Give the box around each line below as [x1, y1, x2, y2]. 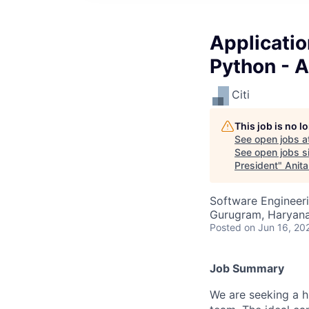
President [235, 159, 278, 171]
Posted [210, 221, 241, 233]
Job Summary [210, 261, 284, 275]
